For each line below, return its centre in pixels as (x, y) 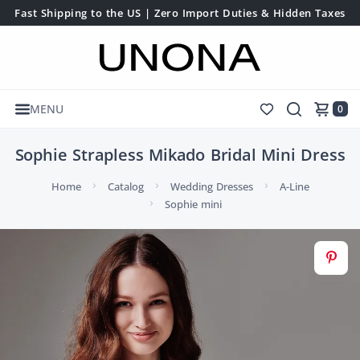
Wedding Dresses (211, 186)
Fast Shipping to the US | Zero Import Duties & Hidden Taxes (180, 13)
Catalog (125, 186)
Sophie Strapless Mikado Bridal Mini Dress (180, 155)
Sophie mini (193, 204)
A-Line (294, 186)
